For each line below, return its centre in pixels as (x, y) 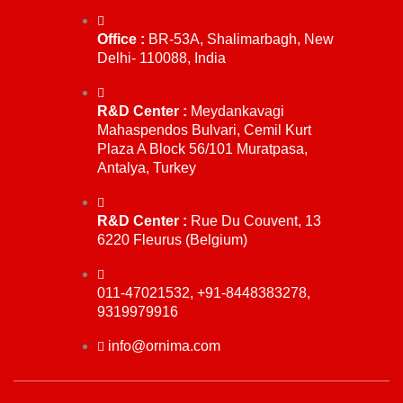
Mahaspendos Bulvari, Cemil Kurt (204, 130)
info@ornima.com (164, 346)
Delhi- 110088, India (161, 58)
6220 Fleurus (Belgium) (172, 240)
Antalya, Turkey (147, 168)
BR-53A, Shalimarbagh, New (239, 39)
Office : (121, 39)
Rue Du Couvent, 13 (254, 221)
